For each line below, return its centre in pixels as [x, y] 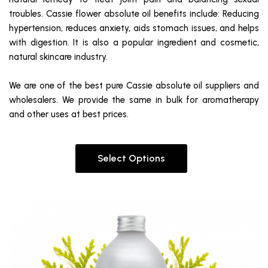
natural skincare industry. [58, 57]
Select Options [131, 158]
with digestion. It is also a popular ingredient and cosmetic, [134, 42]
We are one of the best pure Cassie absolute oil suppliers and [134, 86]
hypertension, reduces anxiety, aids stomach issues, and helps [134, 28]
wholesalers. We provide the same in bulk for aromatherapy [134, 100]
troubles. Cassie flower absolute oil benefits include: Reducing [134, 14]
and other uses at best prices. [69, 114]
